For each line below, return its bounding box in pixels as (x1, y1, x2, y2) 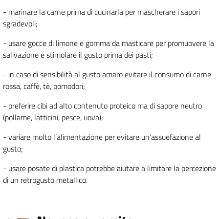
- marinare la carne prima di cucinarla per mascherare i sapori (3, 6, 200, 18)
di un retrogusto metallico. (3, 174, 88, 186)
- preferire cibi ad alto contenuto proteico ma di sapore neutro (3, 100, 202, 112)
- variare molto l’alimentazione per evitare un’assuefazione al (3, 131, 201, 143)
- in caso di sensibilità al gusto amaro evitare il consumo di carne (3, 68, 211, 81)
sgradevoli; (3, 18, 38, 30)
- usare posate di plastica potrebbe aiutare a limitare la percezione (3, 162, 216, 175)
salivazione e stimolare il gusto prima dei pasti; (3, 49, 153, 61)
